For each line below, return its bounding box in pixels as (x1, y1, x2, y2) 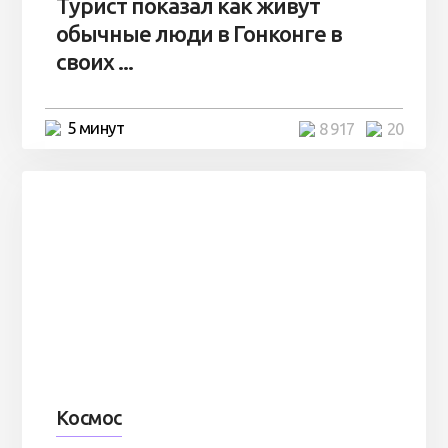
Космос (55, 407, 122, 430)
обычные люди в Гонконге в (55, 20, 342, 46)
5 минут (66, 118, 125, 138)
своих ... (55, 48, 133, 74)
